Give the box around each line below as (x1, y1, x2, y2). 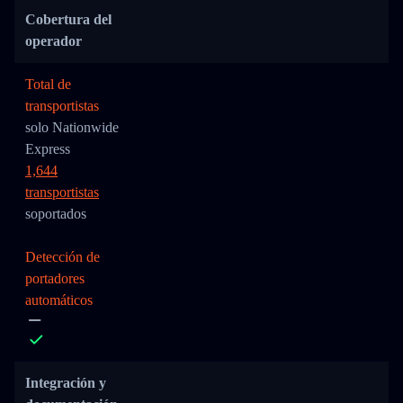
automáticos (25, 292, 93, 308)
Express (25, 141, 70, 157)
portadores (25, 271, 85, 286)
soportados (25, 206, 86, 221)
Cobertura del (25, 12, 112, 27)
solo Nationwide (25, 120, 119, 135)
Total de (25, 76, 71, 92)
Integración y (25, 375, 106, 390)
